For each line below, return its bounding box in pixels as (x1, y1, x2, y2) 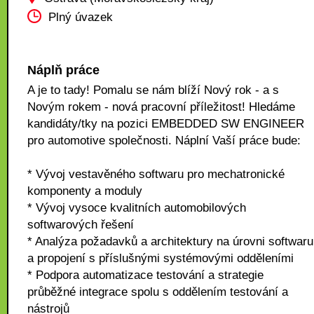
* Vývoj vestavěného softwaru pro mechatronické (27, 168, 285, 181)
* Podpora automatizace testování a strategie (27, 268, 264, 282)
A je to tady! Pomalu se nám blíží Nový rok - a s (27, 83, 279, 97)
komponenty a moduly (27, 184, 142, 198)
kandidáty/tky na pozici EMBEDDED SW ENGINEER (27, 117, 304, 130)
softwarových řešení (27, 218, 134, 231)
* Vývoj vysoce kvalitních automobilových (27, 201, 246, 214)
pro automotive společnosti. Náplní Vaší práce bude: (27, 134, 301, 147)
